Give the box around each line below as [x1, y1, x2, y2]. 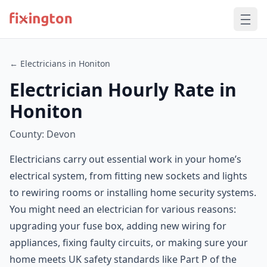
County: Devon [10, 128, 76, 141]
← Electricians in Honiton [10, 58, 110, 69]
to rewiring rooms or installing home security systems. [10, 186, 256, 199]
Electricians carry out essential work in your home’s [10, 153, 241, 166]
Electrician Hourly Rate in [10, 77, 237, 102]
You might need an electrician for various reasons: [10, 203, 236, 216]
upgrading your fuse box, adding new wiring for [10, 219, 226, 232]
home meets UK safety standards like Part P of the [10, 253, 237, 266]
